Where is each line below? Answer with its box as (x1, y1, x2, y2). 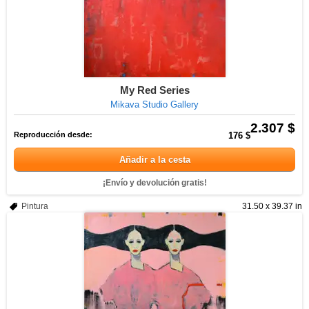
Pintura (21, 201, 48, 211)
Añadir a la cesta (119, 154, 190, 165)
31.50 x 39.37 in (242, 201, 302, 211)
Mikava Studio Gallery (110, 99, 199, 110)
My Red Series (119, 84, 190, 96)
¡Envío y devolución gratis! (102, 178, 207, 188)
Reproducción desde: (14, 130, 92, 139)
